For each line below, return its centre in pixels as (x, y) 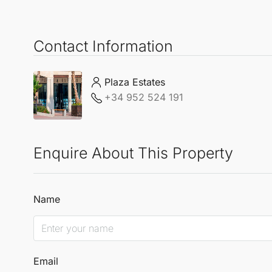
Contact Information (103, 46)
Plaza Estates (135, 82)
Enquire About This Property (133, 153)
